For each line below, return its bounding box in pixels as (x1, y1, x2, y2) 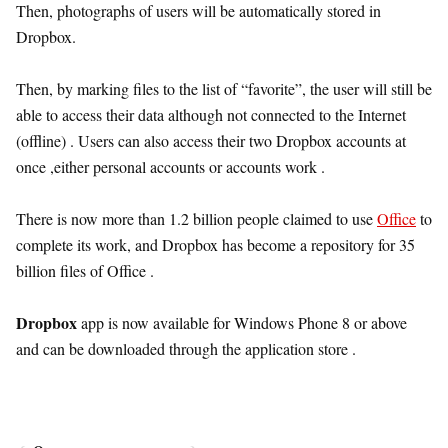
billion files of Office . (16, 259, 154, 281)
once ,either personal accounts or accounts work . (16, 155, 325, 177)
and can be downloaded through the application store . (16, 337, 356, 359)
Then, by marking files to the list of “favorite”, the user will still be (16, 77, 432, 99)
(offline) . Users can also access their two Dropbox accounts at (16, 129, 406, 151)
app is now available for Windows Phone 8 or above (77, 311, 407, 333)
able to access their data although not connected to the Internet (16, 103, 406, 125)
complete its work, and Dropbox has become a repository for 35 (16, 233, 415, 255)
